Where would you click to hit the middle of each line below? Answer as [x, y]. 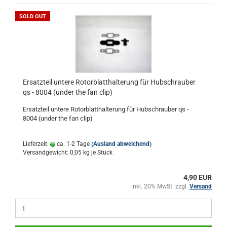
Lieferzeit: [36, 144]
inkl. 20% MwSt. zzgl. [160, 186]
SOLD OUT [33, 16]
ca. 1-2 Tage [72, 144]
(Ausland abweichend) [121, 144]
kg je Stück [97, 153]
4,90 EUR [198, 177]
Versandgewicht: [46, 153]
